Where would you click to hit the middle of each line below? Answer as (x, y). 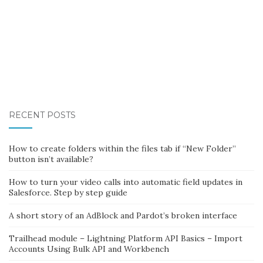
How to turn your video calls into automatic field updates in (126, 182)
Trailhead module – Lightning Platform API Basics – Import (126, 239)
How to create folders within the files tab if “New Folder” (122, 149)
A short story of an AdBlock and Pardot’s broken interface (123, 216)
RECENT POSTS (42, 115)
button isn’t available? (51, 159)
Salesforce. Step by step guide (68, 193)
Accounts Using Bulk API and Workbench (89, 249)
